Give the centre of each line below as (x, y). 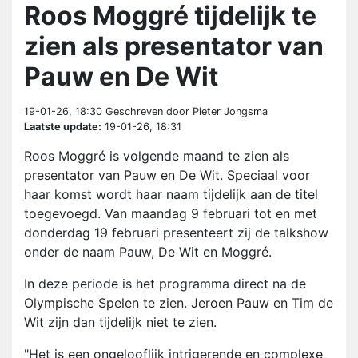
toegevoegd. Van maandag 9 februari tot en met (171, 214)
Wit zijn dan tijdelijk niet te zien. (120, 322)
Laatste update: (63, 127)
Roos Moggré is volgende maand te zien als (157, 156)
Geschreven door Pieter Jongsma (185, 112)
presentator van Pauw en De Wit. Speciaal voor (167, 175)
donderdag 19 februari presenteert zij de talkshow (176, 233)
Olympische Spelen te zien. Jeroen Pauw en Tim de (179, 303)
